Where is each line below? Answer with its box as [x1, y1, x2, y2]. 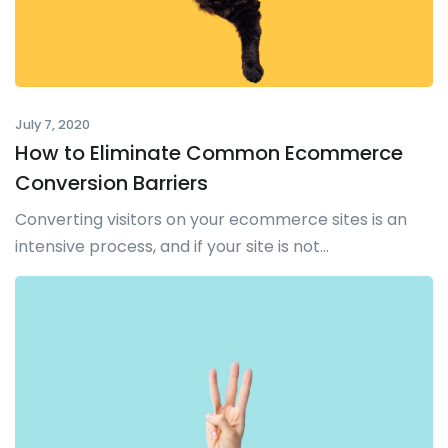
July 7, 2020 [15, 116, 90, 134]
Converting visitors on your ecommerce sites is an [15, 208, 407, 232]
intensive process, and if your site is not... [15, 235, 329, 259]
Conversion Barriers [15, 169, 208, 198]
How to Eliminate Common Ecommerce [15, 139, 403, 168]
